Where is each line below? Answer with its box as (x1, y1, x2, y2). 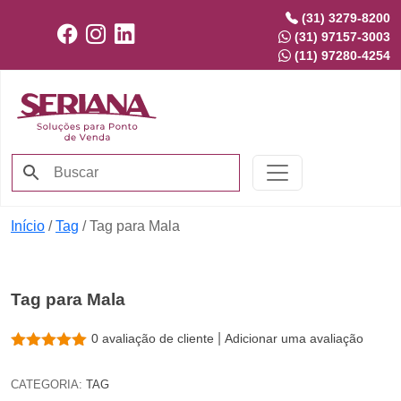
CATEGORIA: (11, 377, 86, 391)
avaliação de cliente (98, 330, 218, 346)
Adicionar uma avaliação (225, 330, 364, 346)
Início (11, 218, 45, 234)
